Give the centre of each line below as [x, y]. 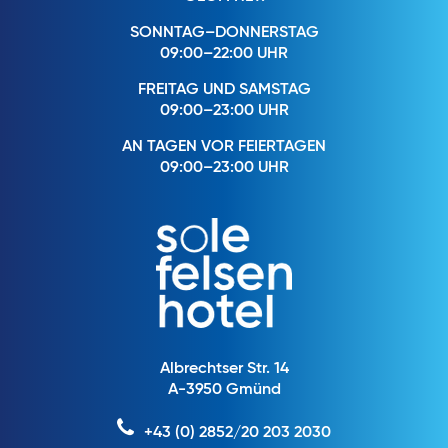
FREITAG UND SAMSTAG [224, 89]
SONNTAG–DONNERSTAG [224, 32]
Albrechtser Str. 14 [224, 368]
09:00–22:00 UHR [224, 53]
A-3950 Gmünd [224, 389]
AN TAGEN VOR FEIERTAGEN [224, 146]
